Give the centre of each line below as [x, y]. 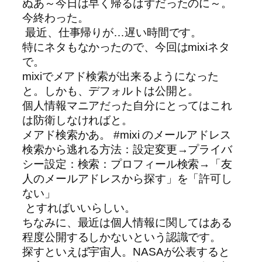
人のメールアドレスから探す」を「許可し [127, 179]
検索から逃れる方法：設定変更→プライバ [127, 150]
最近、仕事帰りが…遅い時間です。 [112, 33]
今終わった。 [56, 18]
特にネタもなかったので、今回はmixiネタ [126, 47]
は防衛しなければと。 [77, 120]
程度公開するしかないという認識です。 [123, 237]
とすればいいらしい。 [79, 208]
